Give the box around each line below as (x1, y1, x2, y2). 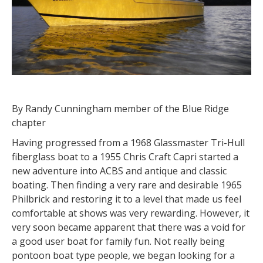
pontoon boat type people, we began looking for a (12, 249, 235, 262)
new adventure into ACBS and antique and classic (12, 164, 227, 177)
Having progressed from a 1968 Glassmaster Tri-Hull (12, 136, 245, 149)
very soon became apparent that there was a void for (12, 221, 245, 234)
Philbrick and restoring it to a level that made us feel (12, 193, 241, 205)
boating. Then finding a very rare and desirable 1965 (12, 178, 242, 191)
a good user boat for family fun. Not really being (12, 235, 225, 248)
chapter (12, 116, 46, 129)
